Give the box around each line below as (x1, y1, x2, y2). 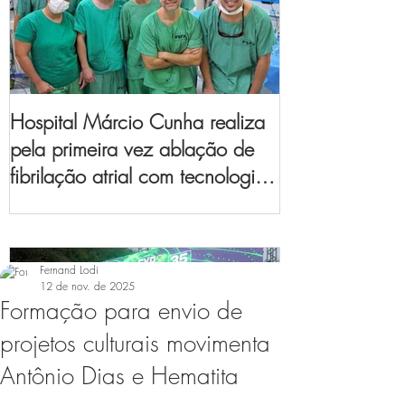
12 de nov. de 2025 (40, 278, 135, 294)
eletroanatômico (10, 216, 141, 244)
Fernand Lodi (40, 261, 99, 278)
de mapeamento (10, 189, 144, 217)
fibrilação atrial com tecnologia (10, 162, 266, 190)
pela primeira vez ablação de (10, 135, 254, 163)
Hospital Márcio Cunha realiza (10, 108, 265, 136)
